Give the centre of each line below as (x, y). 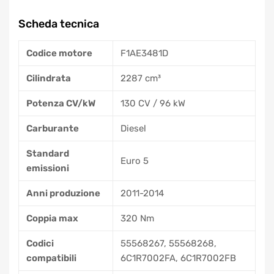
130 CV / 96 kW (153, 103)
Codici (40, 243)
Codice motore (59, 53)
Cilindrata (49, 78)
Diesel (133, 128)
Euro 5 (135, 161)
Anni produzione (63, 193)
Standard (48, 153)
